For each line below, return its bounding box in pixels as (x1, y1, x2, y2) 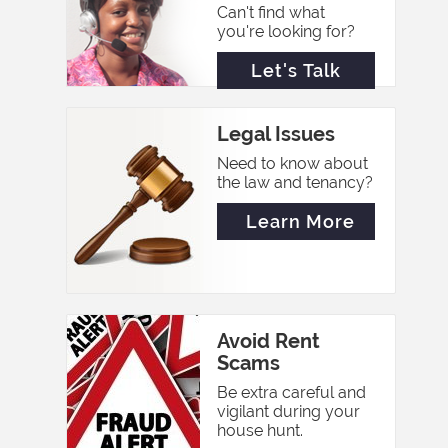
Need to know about (217, 154, 369, 173)
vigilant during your (217, 402, 361, 421)
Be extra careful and (217, 383, 367, 402)
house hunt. (217, 421, 304, 440)
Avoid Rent (217, 329, 321, 353)
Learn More (246, 211, 356, 232)
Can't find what (217, 3, 326, 22)
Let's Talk (251, 60, 342, 81)
